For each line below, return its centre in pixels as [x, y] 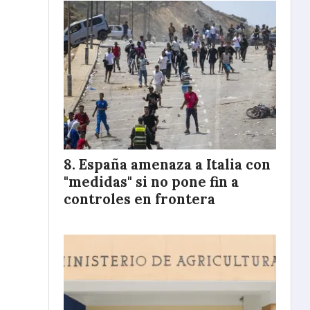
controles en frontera [139, 199]
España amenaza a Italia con [175, 164]
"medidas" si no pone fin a [151, 182]
